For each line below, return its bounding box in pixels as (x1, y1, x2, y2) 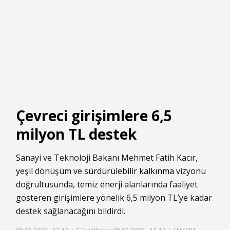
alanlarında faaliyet (122, 179, 198, 190)
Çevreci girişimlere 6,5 (16, 106, 172, 126)
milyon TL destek (16, 124, 137, 144)
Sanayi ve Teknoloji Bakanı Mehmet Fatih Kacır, (16, 152, 198, 164)
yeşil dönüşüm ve (16, 165, 84, 177)
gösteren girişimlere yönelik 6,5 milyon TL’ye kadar (16, 192, 212, 204)
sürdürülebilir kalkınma (84, 165, 174, 177)
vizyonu (174, 165, 206, 177)
